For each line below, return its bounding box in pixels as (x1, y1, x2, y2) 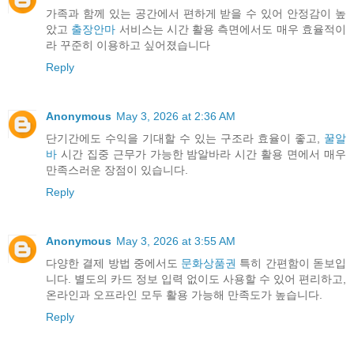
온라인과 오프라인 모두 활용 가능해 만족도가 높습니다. (46, 288, 322, 301)
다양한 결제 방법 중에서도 (46, 256, 182, 269)
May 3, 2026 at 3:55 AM (116, 234, 235, 247)
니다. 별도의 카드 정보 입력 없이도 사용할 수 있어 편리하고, (46, 272, 346, 285)
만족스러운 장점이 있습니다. (46, 163, 188, 176)
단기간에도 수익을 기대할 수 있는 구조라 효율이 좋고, (46, 131, 324, 145)
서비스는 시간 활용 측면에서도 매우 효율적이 (115, 22, 347, 36)
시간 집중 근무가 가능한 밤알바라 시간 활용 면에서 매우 (57, 147, 346, 160)
